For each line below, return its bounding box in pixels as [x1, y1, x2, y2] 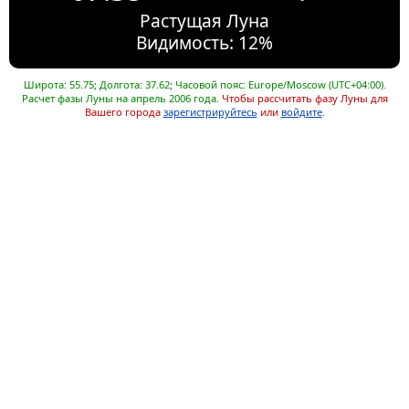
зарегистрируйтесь [163, 105, 257, 120]
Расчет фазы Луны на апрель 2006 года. [21, 91, 219, 106]
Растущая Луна [140, 8, 269, 34]
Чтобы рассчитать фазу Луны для [221, 91, 388, 106]
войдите [280, 105, 322, 120]
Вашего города [84, 105, 163, 120]
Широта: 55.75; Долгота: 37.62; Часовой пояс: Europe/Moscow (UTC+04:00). [23, 78, 386, 92]
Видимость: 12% [136, 30, 273, 56]
